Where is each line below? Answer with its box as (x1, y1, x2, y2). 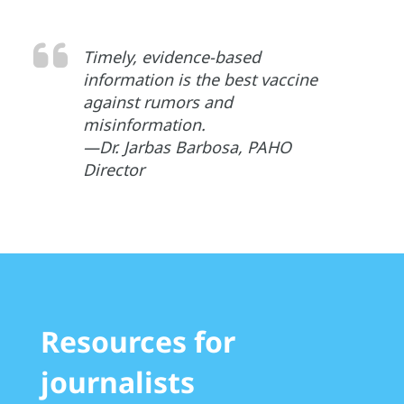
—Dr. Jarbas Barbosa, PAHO (82, 136, 291, 159)
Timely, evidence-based (82, 46, 261, 69)
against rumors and (82, 91, 233, 114)
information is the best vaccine (82, 69, 317, 91)
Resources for (41, 322, 235, 362)
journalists (41, 363, 195, 402)
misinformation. (82, 114, 206, 136)
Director (82, 159, 144, 181)
